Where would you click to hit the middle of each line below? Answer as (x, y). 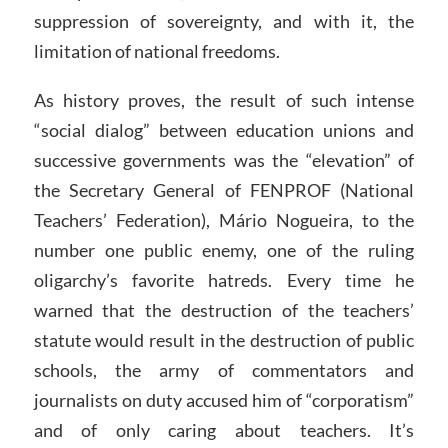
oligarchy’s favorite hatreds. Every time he (224, 280)
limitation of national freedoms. (156, 50)
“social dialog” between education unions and (224, 130)
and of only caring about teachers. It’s (224, 430)
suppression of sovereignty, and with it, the (224, 20)
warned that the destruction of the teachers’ (224, 310)
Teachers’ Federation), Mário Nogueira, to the (224, 220)
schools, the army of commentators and (224, 370)
